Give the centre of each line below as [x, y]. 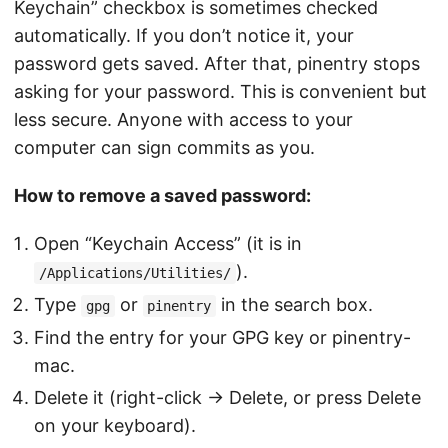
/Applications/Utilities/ [134, 273]
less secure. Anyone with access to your [183, 119]
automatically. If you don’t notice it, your [184, 35]
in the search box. [295, 304]
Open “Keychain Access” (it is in [168, 243]
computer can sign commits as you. [164, 147]
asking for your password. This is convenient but [220, 91]
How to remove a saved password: [162, 195]
